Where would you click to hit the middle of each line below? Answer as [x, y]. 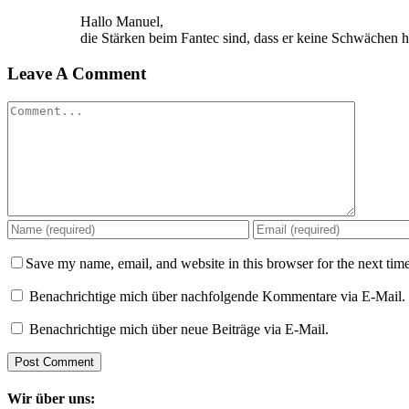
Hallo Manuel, [122, 22]
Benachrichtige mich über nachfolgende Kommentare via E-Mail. [217, 296]
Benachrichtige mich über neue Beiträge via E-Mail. [179, 329]
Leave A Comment [77, 74]
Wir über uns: [51, 399]
